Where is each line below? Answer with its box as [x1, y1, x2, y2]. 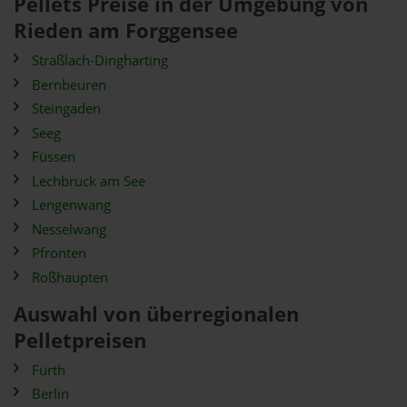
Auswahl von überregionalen [14, 299, 299, 328]
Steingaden [32, 99, 101, 118]
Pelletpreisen [14, 325, 146, 354]
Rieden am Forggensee [14, 16, 238, 45]
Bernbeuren [32, 74, 106, 94]
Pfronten [32, 243, 86, 263]
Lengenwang [32, 195, 111, 214]
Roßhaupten [32, 267, 108, 287]
